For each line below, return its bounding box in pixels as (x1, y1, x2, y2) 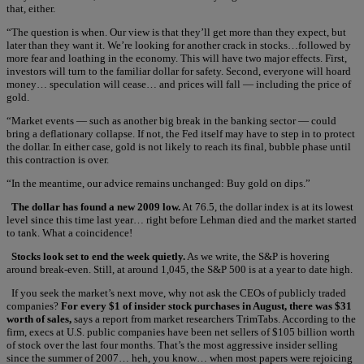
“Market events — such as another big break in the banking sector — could (6, 114, 336, 127)
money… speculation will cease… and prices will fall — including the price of (6, 77, 351, 90)
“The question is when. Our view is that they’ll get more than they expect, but (6, 25, 346, 38)
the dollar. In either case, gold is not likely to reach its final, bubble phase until (6, 140, 351, 153)
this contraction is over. (6, 153, 109, 166)
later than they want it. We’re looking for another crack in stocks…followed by (6, 38, 351, 51)
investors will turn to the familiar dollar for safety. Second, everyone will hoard (6, 64, 351, 77)
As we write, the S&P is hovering (185, 249, 330, 262)
